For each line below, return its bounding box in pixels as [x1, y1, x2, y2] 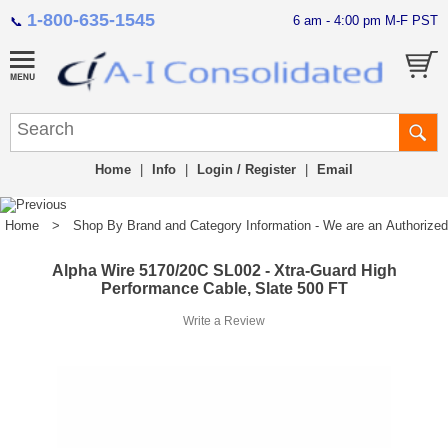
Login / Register [197, 162, 296, 178]
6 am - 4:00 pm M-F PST [293, 13, 438, 28]
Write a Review [183, 314, 265, 329]
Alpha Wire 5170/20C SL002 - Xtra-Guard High [51, 262, 397, 280]
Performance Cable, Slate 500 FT [100, 280, 348, 298]
